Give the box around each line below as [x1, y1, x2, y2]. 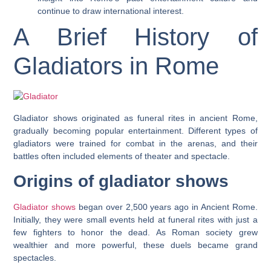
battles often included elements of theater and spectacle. [13, 151, 230, 161]
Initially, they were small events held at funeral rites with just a [13, 215, 258, 225]
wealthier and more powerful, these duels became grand [13, 240, 258, 250]
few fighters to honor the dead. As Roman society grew [13, 227, 258, 238]
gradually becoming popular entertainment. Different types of [13, 125, 258, 135]
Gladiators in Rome [13, 53, 220, 80]
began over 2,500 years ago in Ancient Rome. [76, 202, 258, 212]
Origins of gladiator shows [13, 172, 229, 191]
